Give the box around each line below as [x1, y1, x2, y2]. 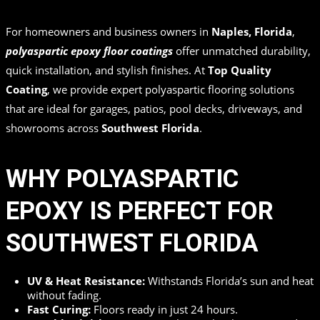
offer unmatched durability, [173, 44, 311, 59]
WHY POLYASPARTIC [6, 164, 239, 194]
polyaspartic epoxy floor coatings [6, 44, 173, 59]
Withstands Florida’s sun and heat [145, 274, 314, 289]
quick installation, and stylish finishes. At [6, 63, 208, 78]
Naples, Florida [211, 24, 292, 39]
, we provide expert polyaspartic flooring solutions [47, 82, 294, 97]
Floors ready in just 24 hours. [91, 302, 238, 317]
